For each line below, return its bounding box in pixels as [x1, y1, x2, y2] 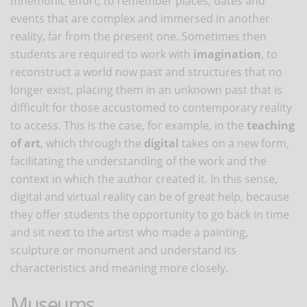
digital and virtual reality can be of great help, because [10, 188, 289, 204]
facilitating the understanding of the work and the [10, 153, 267, 169]
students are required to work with [10, 46, 193, 62]
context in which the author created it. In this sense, [10, 171, 278, 186]
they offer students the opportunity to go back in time [10, 206, 289, 222]
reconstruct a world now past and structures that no [10, 64, 282, 79]
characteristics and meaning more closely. [10, 260, 228, 275]
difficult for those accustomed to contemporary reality [10, 99, 292, 115]
